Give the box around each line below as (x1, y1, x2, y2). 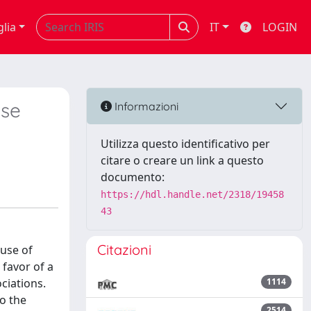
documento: (101, 169, 165, 185)
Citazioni (97, 241, 151, 258)
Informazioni (112, 99, 178, 113)
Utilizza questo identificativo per (101, 136, 270, 151)
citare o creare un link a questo (101, 153, 264, 168)
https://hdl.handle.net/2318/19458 (101, 189, 284, 200)
